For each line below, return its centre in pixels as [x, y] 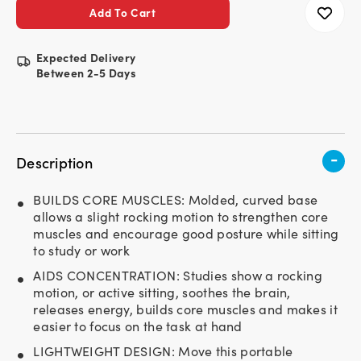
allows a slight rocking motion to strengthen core [180, 216]
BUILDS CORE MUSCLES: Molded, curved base [176, 199]
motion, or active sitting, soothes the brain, [162, 292]
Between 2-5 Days [86, 72]
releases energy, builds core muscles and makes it [185, 309]
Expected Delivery [86, 57]
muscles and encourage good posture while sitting [186, 233]
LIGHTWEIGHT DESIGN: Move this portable [163, 351]
